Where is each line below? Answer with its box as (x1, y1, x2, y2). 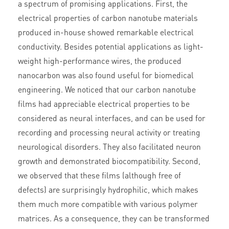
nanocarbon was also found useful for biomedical (18, 70, 194, 80)
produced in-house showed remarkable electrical (18, 27, 194, 37)
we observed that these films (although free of (18, 170, 181, 180)
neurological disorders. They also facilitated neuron (18, 142, 201, 152)
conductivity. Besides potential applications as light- (18, 41, 203, 52)
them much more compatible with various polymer (18, 199, 198, 209)
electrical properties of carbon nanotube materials (18, 13, 198, 23)
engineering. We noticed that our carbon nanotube (18, 84, 196, 95)
